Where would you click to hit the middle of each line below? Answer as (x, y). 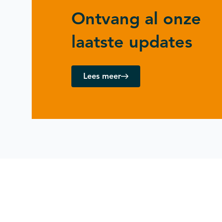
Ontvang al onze (136, 19)
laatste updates (132, 42)
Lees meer (102, 76)
